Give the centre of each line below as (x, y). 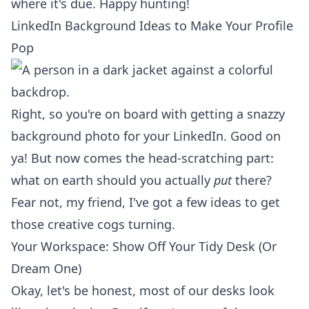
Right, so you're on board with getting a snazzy (148, 114)
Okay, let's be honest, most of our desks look (143, 290)
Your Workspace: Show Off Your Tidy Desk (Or (144, 246)
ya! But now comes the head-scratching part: (142, 158)
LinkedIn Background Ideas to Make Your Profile (152, 26)
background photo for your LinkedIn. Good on (146, 136)
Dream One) (46, 268)
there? (252, 180)
